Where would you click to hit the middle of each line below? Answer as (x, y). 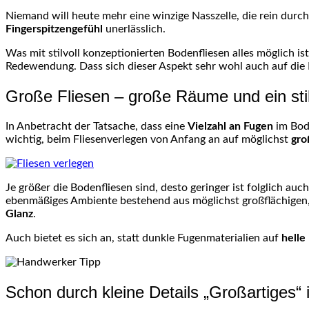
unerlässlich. (134, 29)
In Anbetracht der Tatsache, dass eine (97, 127)
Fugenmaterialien (219, 238)
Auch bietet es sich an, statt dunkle (91, 238)
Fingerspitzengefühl (54, 29)
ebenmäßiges (37, 201)
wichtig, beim (39, 140)
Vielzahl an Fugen (230, 127)
